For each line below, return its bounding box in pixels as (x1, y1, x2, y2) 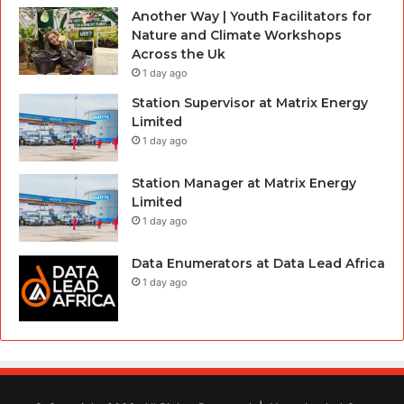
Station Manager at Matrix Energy (132, 174, 356, 191)
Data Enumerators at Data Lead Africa (132, 254, 385, 271)
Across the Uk (132, 45, 225, 62)
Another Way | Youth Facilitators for (132, 7, 372, 24)
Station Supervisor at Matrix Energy (132, 94, 368, 111)
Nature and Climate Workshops (132, 26, 342, 43)
